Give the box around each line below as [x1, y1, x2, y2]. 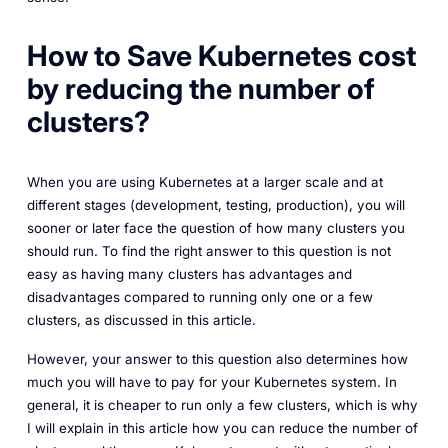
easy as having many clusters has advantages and [26, 265, 352, 282]
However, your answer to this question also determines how [26, 350, 408, 367]
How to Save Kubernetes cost [26, 39, 416, 74]
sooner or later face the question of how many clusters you [26, 219, 405, 236]
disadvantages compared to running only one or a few [26, 288, 373, 305]
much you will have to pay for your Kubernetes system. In [26, 373, 397, 390]
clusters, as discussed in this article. [26, 311, 256, 328]
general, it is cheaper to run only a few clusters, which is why [26, 396, 418, 413]
